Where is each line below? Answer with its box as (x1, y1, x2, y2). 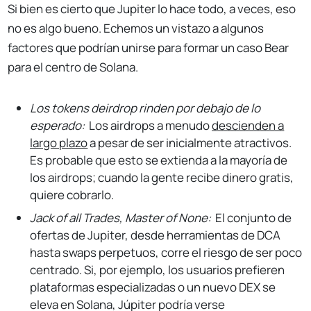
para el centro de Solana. (8, 59, 139, 76)
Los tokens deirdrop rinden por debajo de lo (30, 100, 261, 117)
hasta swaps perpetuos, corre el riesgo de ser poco (30, 244, 303, 261)
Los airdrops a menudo (89, 117, 212, 134)
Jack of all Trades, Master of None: (30, 210, 214, 226)
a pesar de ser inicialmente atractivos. (87, 135, 292, 151)
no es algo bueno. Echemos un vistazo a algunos (8, 20, 264, 37)
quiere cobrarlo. (30, 187, 115, 203)
